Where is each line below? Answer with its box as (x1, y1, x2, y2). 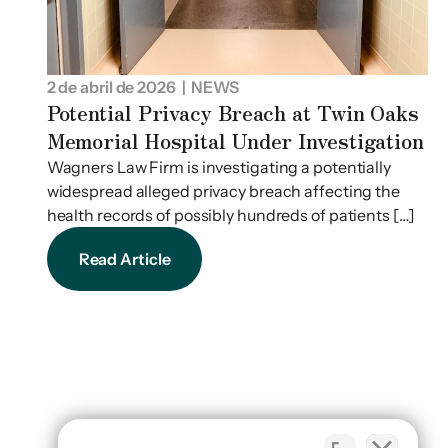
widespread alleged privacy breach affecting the (46, 181, 400, 202)
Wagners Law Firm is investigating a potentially (46, 157, 391, 178)
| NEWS (175, 77, 239, 98)
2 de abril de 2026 (46, 77, 176, 98)
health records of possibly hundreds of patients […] (46, 205, 415, 226)
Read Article (78, 249, 171, 270)
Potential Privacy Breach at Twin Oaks (46, 98, 419, 128)
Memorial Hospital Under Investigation (46, 126, 424, 156)
